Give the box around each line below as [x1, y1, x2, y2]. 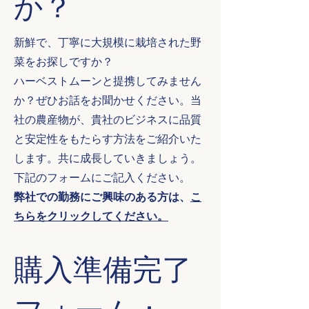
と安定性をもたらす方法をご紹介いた [14, 132, 201, 146]
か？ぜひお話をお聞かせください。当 [14, 93, 201, 107]
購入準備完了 [14, 256, 192, 293]
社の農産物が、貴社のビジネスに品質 [14, 112, 201, 126]
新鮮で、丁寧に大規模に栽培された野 [14, 35, 201, 49]
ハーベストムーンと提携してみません [14, 74, 201, 88]
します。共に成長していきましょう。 [14, 151, 201, 165]
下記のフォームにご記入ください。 [14, 170, 190, 184]
